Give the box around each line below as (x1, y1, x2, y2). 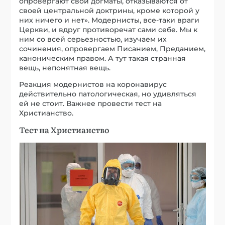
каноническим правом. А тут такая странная (19, 53, 186, 63)
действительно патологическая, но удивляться (19, 89, 197, 98)
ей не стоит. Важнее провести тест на (19, 98, 162, 108)
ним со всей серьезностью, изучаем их (19, 34, 167, 44)
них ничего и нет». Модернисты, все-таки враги (19, 15, 200, 25)
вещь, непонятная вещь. (19, 63, 111, 72)
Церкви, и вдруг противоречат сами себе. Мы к (19, 25, 198, 34)
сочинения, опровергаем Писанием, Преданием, (19, 44, 206, 53)
